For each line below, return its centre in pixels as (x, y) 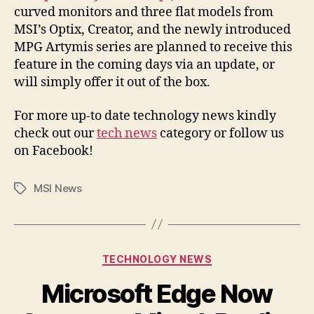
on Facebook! (54, 151)
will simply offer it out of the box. (112, 83)
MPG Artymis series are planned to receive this (153, 48)
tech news (127, 133)
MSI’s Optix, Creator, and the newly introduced (152, 30)
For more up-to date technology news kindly (145, 116)
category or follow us (220, 133)
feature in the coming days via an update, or (144, 65)
